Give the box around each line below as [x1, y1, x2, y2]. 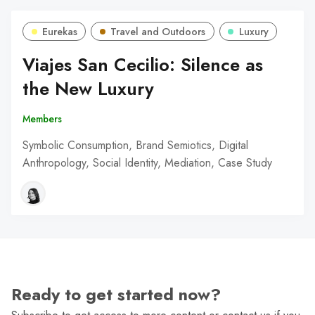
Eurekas [41, 24, 77, 39]
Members [22, 112, 62, 127]
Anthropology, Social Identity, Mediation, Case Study [22, 154, 272, 171]
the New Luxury [22, 75, 154, 102]
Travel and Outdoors [110, 24, 206, 39]
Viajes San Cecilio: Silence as [22, 51, 263, 78]
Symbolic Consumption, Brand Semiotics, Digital [22, 136, 248, 153]
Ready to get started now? [11, 283, 221, 307]
